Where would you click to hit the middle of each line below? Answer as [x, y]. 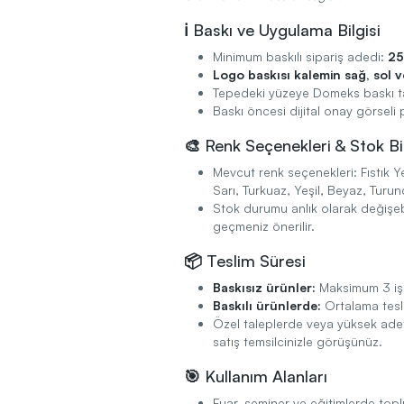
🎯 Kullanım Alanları [256, 376]
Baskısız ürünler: [264, 288]
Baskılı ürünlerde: [267, 306]
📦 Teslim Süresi [245, 261]
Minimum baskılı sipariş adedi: [300, 57]
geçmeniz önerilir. [264, 226]
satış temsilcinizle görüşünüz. [298, 342]
